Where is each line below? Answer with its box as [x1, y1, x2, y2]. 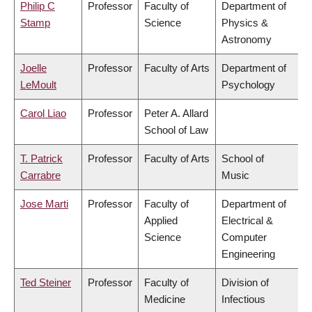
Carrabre [20, 169, 61, 182]
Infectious [221, 293, 265, 306]
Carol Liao [20, 107, 66, 120]
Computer [221, 231, 267, 244]
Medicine [144, 293, 185, 306]
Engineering [221, 248, 275, 260]
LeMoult [20, 79, 56, 91]
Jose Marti [20, 198, 68, 210]
